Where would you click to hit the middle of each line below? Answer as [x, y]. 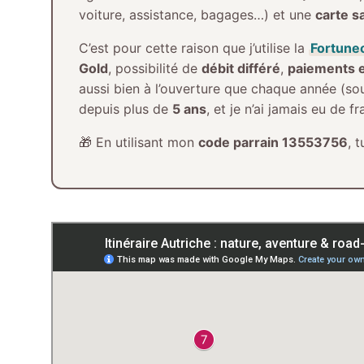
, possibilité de [154, 68]
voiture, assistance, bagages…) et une [197, 14]
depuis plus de [125, 108]
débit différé [240, 68]
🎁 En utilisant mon [138, 142]
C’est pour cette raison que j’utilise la [193, 48]
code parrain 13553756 [273, 142]
